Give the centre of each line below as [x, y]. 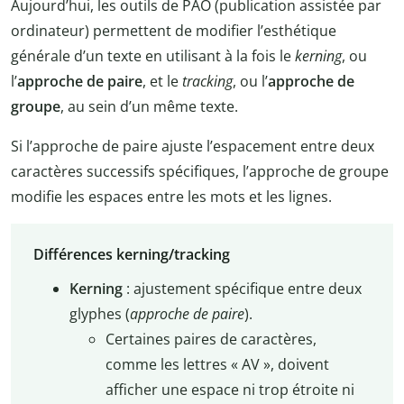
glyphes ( [99, 314]
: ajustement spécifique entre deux [242, 289]
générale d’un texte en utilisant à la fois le [153, 55]
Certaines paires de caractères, [211, 340]
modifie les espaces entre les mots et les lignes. [171, 196]
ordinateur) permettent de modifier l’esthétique [174, 30]
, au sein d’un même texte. [149, 106]
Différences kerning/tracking [131, 255]
